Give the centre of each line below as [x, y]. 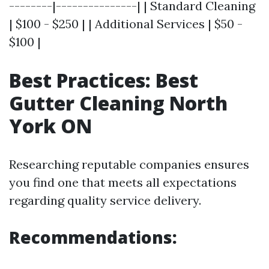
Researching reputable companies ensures [129, 164]
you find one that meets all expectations [123, 182]
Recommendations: [93, 237]
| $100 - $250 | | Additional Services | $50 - [126, 24]
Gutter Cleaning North [118, 103]
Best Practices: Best [104, 80]
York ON [50, 126]
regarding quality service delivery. [105, 200]
